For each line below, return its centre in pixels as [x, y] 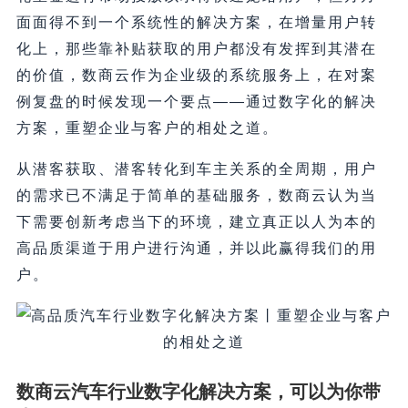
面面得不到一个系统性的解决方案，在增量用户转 [196, 23]
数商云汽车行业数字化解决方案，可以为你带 [198, 392]
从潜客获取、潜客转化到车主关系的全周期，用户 [196, 169]
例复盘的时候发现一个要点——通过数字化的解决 [196, 102]
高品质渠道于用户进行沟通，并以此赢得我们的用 [196, 249]
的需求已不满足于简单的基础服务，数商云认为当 [196, 196]
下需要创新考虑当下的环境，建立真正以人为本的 [196, 222]
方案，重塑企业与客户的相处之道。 [147, 128]
